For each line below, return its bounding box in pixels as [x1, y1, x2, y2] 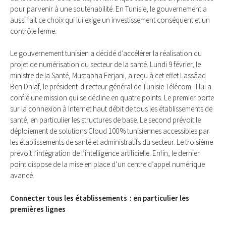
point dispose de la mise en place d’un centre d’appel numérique [10, 159, 205, 169]
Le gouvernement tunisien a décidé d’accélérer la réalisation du [10, 48, 202, 59]
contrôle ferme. [10, 26, 56, 36]
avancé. [10, 171, 34, 181]
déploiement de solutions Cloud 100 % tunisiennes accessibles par [10, 126, 209, 136]
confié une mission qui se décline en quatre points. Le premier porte [10, 93, 214, 103]
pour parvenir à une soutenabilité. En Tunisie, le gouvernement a [10, 4, 207, 14]
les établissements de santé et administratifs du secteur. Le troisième [10, 137, 213, 147]
